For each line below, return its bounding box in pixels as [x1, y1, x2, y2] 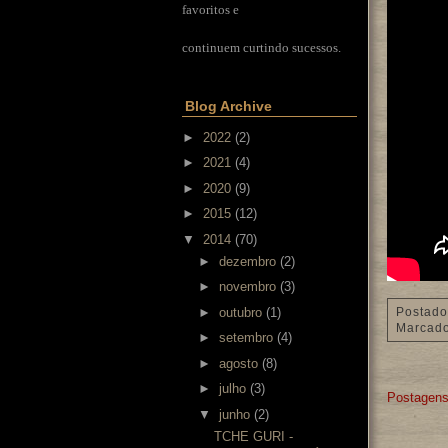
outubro [218, 304, 262, 320]
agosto [218, 355, 258, 371]
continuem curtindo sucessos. [182, 39, 341, 55]
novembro [218, 279, 276, 295]
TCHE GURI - [214, 429, 294, 444]
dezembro [218, 253, 276, 269]
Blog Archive [185, 98, 272, 114]
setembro [218, 330, 273, 346]
